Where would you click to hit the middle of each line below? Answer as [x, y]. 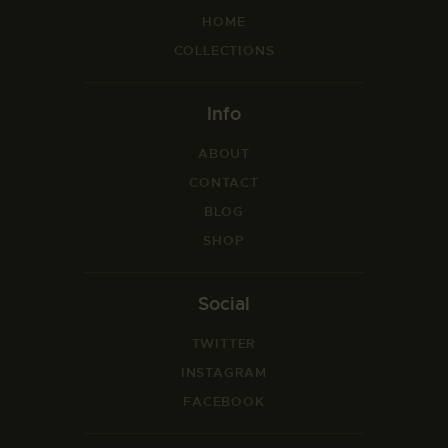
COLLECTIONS [224, 50]
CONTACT [224, 182]
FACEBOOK [224, 402]
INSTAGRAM [224, 373]
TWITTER [224, 344]
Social [223, 304]
